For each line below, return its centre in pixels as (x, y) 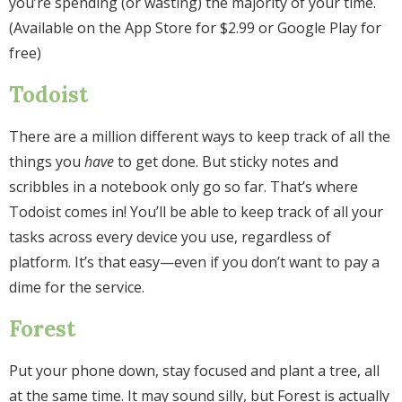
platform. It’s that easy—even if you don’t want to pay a (194, 262)
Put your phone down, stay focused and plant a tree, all (194, 371)
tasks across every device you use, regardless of (170, 237)
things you (47, 162)
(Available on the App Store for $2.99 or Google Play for (195, 28)
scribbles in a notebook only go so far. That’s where (184, 187)
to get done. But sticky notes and (226, 162)
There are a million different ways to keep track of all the (200, 137)
